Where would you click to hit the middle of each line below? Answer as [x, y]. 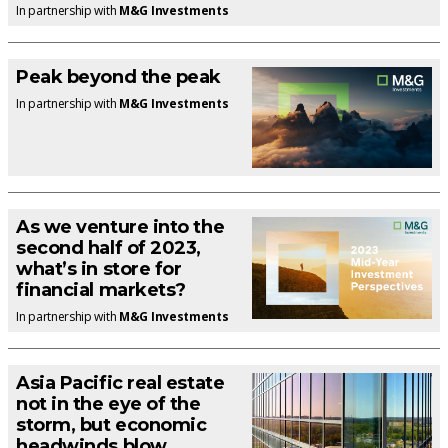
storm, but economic [111, 425]
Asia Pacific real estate [120, 383]
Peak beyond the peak [118, 76]
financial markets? [101, 290]
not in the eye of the [108, 404]
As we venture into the [120, 227]
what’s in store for [99, 269]
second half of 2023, [109, 248]
